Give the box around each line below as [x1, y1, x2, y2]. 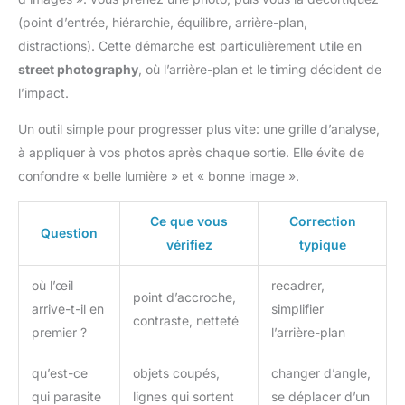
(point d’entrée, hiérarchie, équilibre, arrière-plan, [18, 14, 307, 30]
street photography [18, 61, 138, 77]
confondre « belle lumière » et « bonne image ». [18, 167, 299, 184]
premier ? [32, 324, 87, 340]
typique [298, 236, 346, 252]
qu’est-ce [32, 364, 88, 381]
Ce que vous [150, 212, 228, 229]
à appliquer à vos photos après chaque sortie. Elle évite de [18, 144, 364, 160]
